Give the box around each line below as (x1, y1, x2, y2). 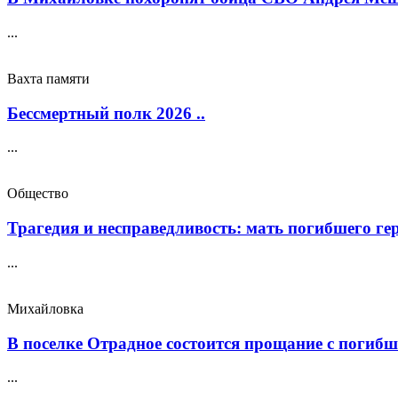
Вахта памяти (7, 70, 90, 86)
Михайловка (7, 300, 84, 316)
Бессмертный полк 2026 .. (7, 103, 205, 123)
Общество (7, 186, 68, 202)
